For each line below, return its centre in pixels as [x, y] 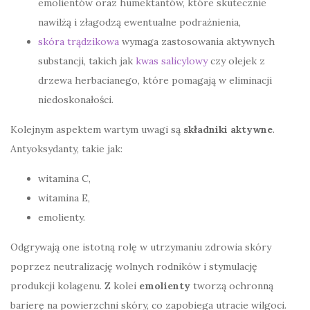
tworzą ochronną [232, 285]
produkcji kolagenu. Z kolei [75, 285]
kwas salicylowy [172, 61]
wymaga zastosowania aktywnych [197, 41]
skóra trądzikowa [79, 41]
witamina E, [64, 198]
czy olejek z [236, 61]
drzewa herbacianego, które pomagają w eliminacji [155, 80]
